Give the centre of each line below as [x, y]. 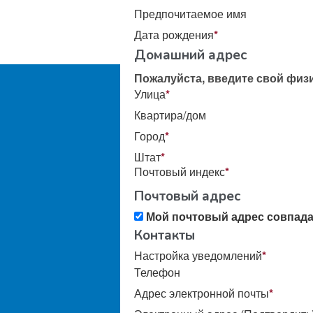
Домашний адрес [190, 55]
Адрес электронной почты [202, 293]
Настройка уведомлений [198, 255]
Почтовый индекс [180, 171]
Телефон [157, 272]
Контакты [165, 235]
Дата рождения [174, 34]
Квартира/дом [170, 115]
